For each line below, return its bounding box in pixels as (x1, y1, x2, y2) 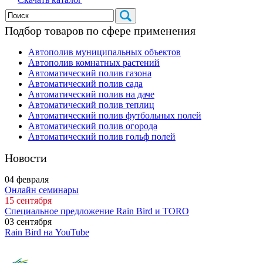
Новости (5, 151, 47, 164)
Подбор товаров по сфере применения (5, 23, 195, 37)
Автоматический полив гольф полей (28, 131, 176, 141)
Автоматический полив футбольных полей (28, 110, 201, 120)
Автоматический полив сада (28, 78, 143, 89)
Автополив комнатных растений (28, 57, 160, 68)
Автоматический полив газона (28, 68, 151, 78)
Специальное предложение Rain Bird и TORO (5, 205, 189, 216)
